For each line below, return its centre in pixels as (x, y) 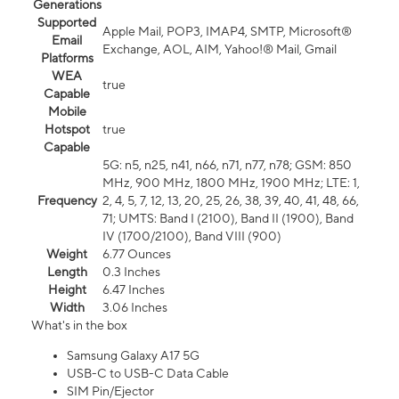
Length (67, 272)
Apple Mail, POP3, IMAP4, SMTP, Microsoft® (227, 32)
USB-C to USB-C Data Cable (148, 374)
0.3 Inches (131, 272)
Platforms (67, 58)
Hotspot (67, 130)
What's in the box (79, 326)
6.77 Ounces (137, 254)
